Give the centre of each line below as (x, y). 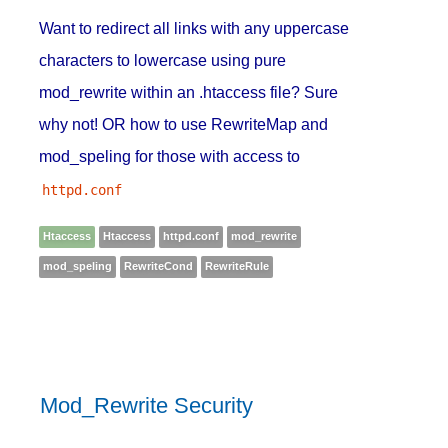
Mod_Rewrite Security (147, 406)
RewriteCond (159, 266)
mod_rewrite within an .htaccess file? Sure (189, 93)
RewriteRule (237, 266)
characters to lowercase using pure (163, 61)
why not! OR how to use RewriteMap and (184, 125)
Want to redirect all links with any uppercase (194, 29)
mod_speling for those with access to (170, 157)
